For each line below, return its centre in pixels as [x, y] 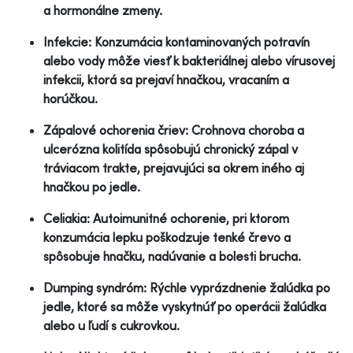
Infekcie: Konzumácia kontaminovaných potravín [176, 41]
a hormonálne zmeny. [103, 10]
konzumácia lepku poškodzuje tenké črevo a [167, 237]
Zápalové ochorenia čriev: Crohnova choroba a [174, 130]
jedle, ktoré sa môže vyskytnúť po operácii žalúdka [185, 306]
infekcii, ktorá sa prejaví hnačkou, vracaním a [166, 79]
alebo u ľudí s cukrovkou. [111, 325]
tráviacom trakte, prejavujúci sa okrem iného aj [174, 167]
